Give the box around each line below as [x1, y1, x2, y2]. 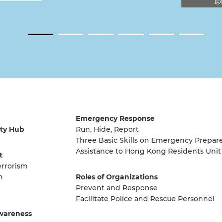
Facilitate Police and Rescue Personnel [75, 194, 215, 203]
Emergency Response [75, 113, 155, 123]
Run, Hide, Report [75, 124, 139, 134]
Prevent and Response [75, 183, 158, 192]
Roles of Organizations [75, 172, 158, 181]
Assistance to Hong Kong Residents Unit [75, 146, 221, 156]
